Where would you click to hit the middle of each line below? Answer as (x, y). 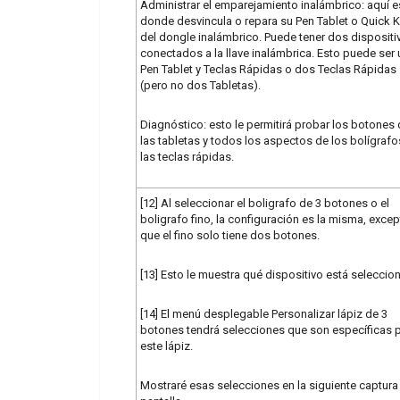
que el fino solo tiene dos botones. (230, 235)
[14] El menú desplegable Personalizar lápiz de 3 (264, 313)
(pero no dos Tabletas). (200, 85)
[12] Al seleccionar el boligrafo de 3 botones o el (265, 203)
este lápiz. (167, 346)
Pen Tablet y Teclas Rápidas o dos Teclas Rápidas (268, 69)
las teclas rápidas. (187, 156)
